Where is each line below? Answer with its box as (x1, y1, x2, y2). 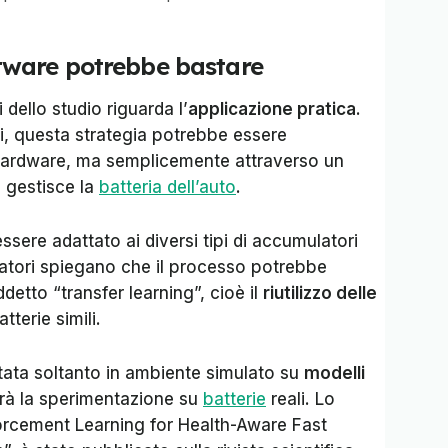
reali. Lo (266, 389, 335, 410)
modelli (304, 363, 365, 384)
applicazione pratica (188, 99, 356, 120)
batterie (203, 389, 266, 410)
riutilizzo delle (263, 283, 377, 304)
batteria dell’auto (99, 177, 236, 198)
